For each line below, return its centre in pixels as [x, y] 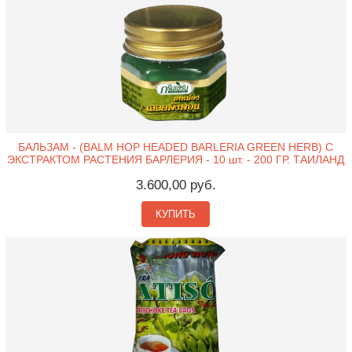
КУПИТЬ [176, 214]
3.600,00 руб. [176, 185]
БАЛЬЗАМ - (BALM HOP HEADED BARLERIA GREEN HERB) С [176, 147]
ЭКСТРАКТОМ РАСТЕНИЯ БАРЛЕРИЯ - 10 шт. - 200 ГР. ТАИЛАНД [176, 159]
